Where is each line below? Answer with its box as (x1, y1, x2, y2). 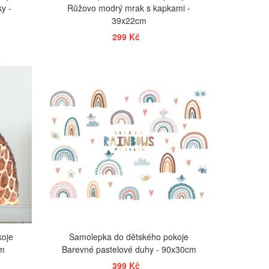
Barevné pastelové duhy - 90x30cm (61, 243, 196, 256)
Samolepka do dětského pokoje (69, 231, 189, 243)
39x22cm (111, 14, 147, 26)
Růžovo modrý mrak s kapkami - (67, 1, 191, 14)
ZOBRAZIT (113, 67, 148, 78)
